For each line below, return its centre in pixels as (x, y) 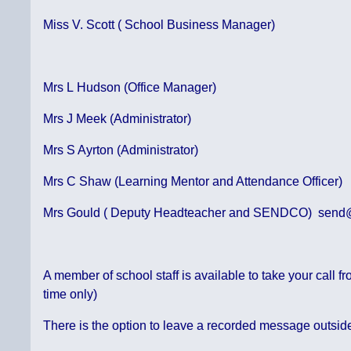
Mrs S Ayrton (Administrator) (121, 150)
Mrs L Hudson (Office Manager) (130, 88)
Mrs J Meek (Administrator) (118, 119)
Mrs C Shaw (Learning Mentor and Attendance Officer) (193, 182)
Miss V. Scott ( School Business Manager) (159, 25)
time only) (71, 295)
